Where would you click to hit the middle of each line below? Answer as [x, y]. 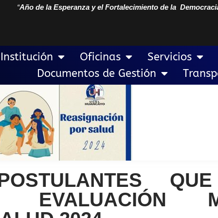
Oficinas [100, 57]
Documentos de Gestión [96, 73]
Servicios [169, 57]
